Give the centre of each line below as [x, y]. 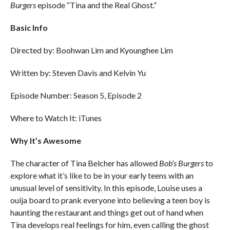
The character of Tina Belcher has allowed [84, 163]
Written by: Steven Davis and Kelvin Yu [78, 73]
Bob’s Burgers [181, 163]
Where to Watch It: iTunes [56, 118]
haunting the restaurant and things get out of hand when [107, 212]
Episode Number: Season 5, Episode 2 [76, 95]
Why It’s [26, 140]
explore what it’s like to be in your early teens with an [102, 175]
